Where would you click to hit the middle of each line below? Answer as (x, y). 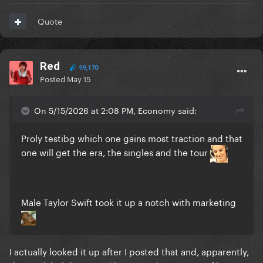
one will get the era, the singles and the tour (116, 152)
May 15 (79, 78)
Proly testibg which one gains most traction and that (132, 138)
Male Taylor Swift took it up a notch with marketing (129, 202)
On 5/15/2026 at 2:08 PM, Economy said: (115, 110)
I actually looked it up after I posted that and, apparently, (129, 251)
